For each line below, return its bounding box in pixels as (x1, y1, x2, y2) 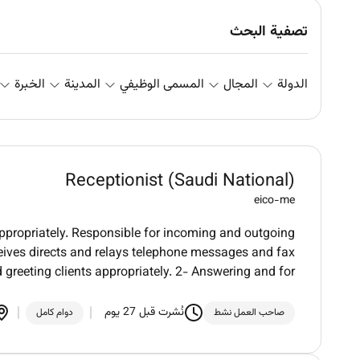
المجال (223, 74, 258, 95)
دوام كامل (36, 304, 73, 321)
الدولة (277, 74, 308, 95)
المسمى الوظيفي (120, 74, 204, 95)
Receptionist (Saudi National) (65, 168, 295, 195)
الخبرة (14, 74, 45, 95)
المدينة (64, 74, 100, 95)
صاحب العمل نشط (214, 304, 284, 321)
